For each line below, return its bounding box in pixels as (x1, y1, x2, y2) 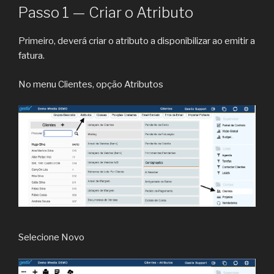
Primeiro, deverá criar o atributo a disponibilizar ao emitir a (18, 35, 255, 47)
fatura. (18, 50, 45, 62)
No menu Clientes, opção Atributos (18, 78, 163, 90)
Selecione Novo (18, 232, 84, 243)
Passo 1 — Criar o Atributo (18, 4, 193, 22)
